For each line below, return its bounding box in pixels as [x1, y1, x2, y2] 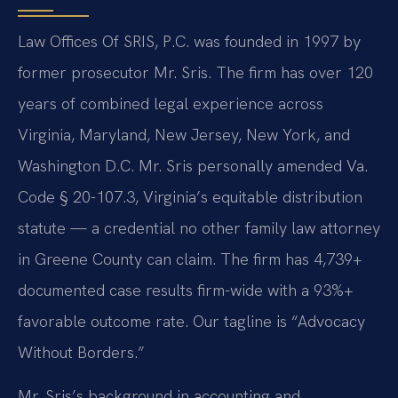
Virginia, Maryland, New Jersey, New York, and [18, 123, 350, 145]
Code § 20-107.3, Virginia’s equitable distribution [18, 186, 362, 207]
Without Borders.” [18, 341, 144, 362]
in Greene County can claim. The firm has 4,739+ [18, 248, 362, 269]
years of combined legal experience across [18, 92, 323, 114]
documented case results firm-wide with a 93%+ [18, 279, 354, 300]
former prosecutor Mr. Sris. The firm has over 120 [18, 61, 373, 83]
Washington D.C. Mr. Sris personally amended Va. [18, 155, 368, 176]
